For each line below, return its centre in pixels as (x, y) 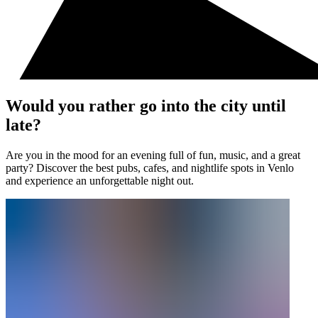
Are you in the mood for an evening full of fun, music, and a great (153, 155)
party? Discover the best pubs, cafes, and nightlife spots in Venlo (150, 168)
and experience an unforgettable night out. (100, 180)
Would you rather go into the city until (146, 105)
